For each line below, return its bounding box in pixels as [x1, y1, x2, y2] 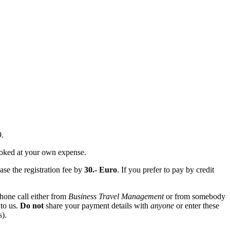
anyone [150, 201, 174, 210]
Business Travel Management [68, 191, 164, 201]
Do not [20, 201, 44, 210]
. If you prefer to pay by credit [117, 165, 214, 174]
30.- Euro [84, 165, 117, 174]
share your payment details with [44, 201, 150, 210]
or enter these [174, 201, 219, 210]
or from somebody [164, 191, 225, 201]
